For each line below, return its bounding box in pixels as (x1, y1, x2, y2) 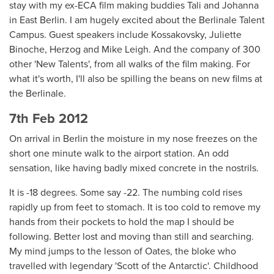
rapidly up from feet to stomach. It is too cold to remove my (9, 200, 261, 214)
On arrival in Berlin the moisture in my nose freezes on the (9, 131, 257, 146)
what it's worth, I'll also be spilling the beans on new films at (9, 72, 262, 86)
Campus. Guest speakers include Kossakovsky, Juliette (9, 28, 242, 42)
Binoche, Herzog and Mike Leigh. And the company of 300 (9, 42, 261, 56)
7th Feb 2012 (9, 109, 88, 128)
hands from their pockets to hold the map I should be (9, 215, 234, 229)
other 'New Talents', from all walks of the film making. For (9, 57, 250, 71)
